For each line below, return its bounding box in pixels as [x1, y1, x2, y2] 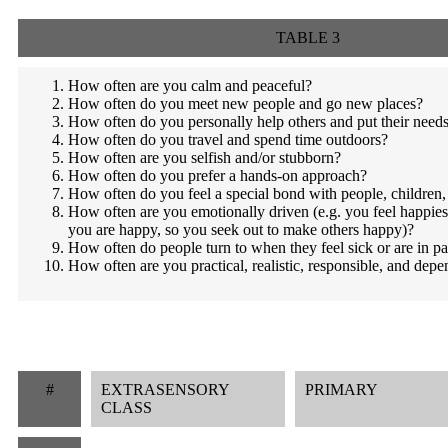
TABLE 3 [276, 28, 340, 46]
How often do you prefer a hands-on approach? [68, 166, 367, 184]
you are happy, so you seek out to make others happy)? [68, 220, 414, 238]
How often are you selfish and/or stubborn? [68, 148, 341, 166]
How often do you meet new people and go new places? [68, 94, 423, 112]
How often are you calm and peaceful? [68, 76, 312, 94]
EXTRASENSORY [101, 380, 229, 398]
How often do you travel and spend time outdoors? [68, 130, 388, 148]
